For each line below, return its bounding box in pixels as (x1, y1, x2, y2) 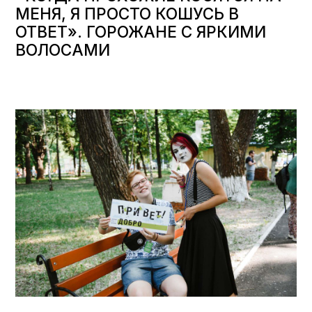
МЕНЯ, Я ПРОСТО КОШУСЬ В (15, 3, 240, 23)
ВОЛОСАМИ (15, 40, 111, 59)
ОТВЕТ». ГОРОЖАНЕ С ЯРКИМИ (15, 22, 267, 41)
